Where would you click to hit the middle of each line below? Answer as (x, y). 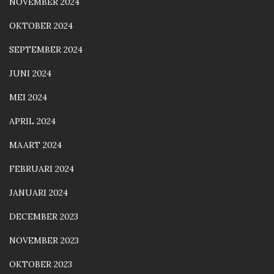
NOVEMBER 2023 (44, 241)
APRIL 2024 (32, 121)
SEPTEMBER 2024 (46, 50)
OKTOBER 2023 (41, 265)
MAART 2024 (35, 145)
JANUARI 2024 (39, 193)
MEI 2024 (28, 98)
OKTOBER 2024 (41, 26)
